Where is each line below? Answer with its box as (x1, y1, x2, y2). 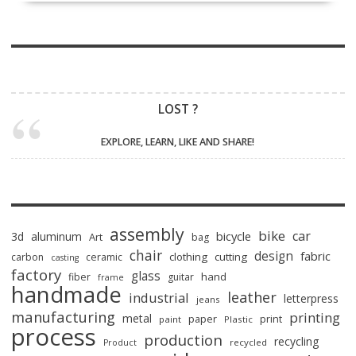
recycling (273, 334, 319, 350)
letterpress (283, 291, 339, 307)
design (253, 248, 293, 265)
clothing (168, 250, 207, 265)
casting (50, 252, 79, 264)
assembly (109, 222, 184, 246)
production (143, 330, 222, 350)
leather (226, 288, 277, 308)
